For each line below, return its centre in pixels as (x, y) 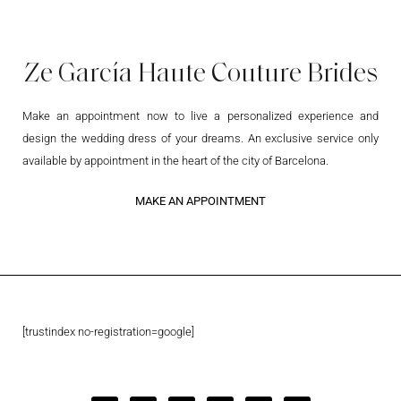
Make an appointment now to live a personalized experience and (200, 115)
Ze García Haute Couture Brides (200, 73)
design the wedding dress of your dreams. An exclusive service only (200, 138)
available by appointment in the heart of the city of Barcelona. (175, 160)
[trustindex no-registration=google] (108, 331)
